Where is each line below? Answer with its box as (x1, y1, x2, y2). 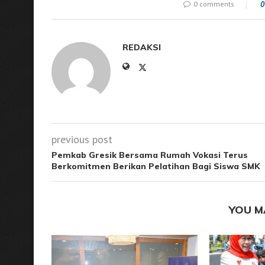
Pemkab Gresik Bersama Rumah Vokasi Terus (51, 149, 248, 160)
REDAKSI (122, 41, 161, 53)
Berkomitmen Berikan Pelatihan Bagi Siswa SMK (51, 160, 260, 172)
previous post (51, 132, 112, 146)
